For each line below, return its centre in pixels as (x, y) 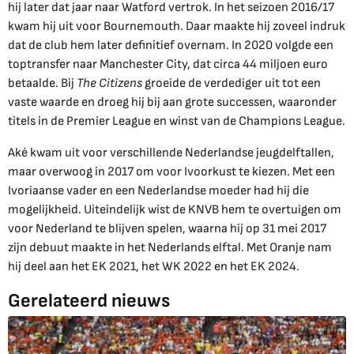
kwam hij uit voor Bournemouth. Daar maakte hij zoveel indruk (177, 26)
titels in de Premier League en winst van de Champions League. (177, 121)
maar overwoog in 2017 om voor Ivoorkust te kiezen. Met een (171, 171)
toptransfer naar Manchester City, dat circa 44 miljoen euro (168, 64)
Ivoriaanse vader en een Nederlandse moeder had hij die (158, 190)
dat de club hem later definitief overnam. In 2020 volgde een (171, 45)
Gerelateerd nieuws (89, 300)
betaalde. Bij (42, 83)
